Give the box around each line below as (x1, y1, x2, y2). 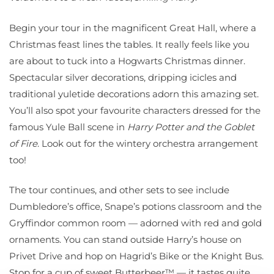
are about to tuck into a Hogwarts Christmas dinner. (9, 54, 245, 67)
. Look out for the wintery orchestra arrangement (37, 137, 258, 149)
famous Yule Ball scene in (9, 120, 127, 133)
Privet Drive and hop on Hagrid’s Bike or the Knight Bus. (9, 250, 264, 262)
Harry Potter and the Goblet (127, 120, 254, 133)
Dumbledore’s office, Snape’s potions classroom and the (9, 201, 262, 213)
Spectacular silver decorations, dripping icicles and (9, 71, 237, 83)
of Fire (9, 137, 37, 149)
